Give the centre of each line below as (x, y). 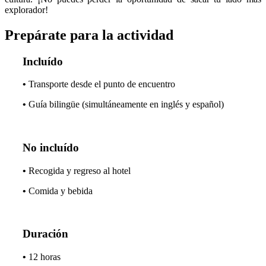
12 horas (45, 257)
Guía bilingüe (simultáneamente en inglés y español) (126, 104)
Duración (45, 234)
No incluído (51, 147)
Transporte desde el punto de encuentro (102, 84)
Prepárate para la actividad (89, 35)
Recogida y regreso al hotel (80, 170)
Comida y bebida (61, 191)
